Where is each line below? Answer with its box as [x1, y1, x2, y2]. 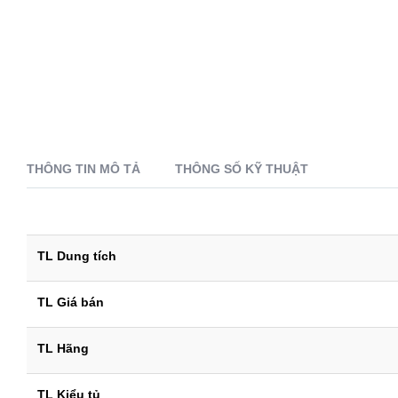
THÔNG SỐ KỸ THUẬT [175, 161, 308, 176]
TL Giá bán [37, 294, 104, 309]
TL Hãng [37, 340, 89, 355]
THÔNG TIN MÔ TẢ [27, 161, 140, 176]
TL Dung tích [37, 248, 116, 263]
